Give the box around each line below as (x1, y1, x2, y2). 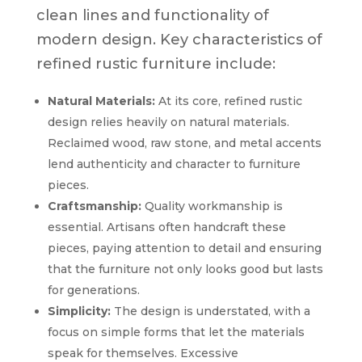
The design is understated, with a (110, 303, 310, 318)
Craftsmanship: (47, 198, 141, 213)
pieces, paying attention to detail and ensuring (47, 240, 322, 255)
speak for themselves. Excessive (47, 345, 238, 360)
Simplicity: (47, 303, 111, 318)
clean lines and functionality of (36, 6, 269, 24)
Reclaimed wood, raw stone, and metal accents (47, 135, 322, 150)
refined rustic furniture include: (36, 54, 276, 73)
